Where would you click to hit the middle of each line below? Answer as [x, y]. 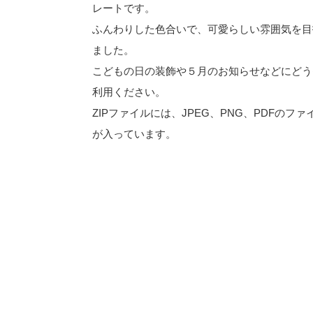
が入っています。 [134, 134]
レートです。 [124, 8]
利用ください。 [129, 92]
